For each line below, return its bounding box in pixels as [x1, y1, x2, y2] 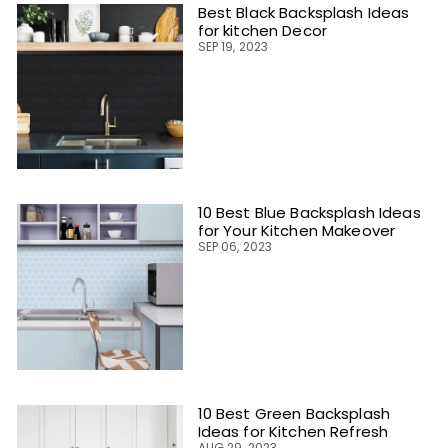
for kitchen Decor [197, 19, 327, 41]
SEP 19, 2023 [197, 37, 269, 55]
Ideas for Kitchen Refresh [197, 420, 389, 442]
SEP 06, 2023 [197, 238, 273, 256]
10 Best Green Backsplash [197, 402, 390, 424]
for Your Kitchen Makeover [197, 220, 396, 242]
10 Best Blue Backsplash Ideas [197, 202, 421, 224]
